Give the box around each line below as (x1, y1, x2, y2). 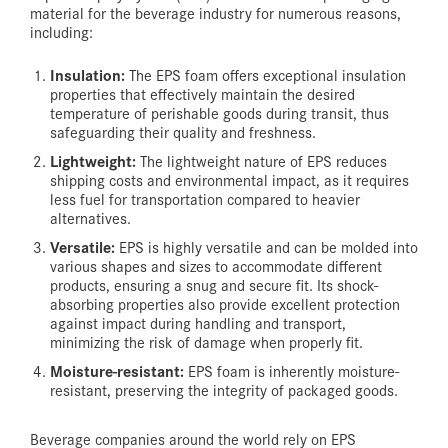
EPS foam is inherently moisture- (184, 359, 399, 381)
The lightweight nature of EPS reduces (136, 149, 387, 171)
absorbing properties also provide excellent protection (50, 292, 400, 314)
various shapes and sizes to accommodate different (50, 254, 382, 276)
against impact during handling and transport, (50, 311, 346, 333)
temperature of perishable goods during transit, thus (50, 101, 389, 123)
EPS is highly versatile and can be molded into (115, 235, 418, 257)
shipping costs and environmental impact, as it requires (50, 168, 409, 190)
